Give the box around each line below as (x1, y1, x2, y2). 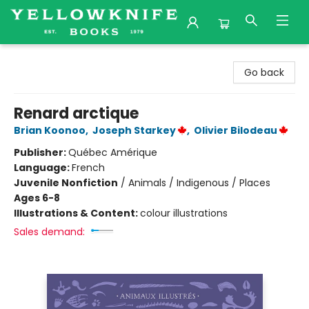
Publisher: (14, 146, 68, 159)
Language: (14, 161, 72, 175)
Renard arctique (14, 103, 139, 124)
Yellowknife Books (10, 50, 94, 64)
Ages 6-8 (14, 191, 60, 205)
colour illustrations (140, 206, 228, 220)
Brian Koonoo (14, 123, 86, 137)
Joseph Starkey (92, 123, 176, 137)
